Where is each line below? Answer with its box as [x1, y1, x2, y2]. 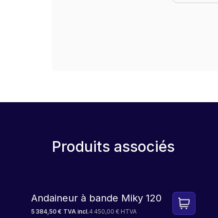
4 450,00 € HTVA [89, 208, 137, 215]
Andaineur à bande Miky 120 [31, 192, 162, 204]
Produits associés [52, 138, 175, 155]
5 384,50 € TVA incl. [31, 208, 89, 215]
